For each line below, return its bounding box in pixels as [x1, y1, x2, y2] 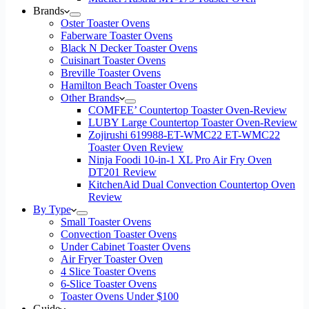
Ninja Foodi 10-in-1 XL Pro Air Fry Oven [88, 154, 272, 166]
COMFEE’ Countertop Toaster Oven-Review [88, 104, 287, 116]
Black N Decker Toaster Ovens [61, 42, 197, 54]
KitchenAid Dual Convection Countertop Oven [88, 179, 295, 190]
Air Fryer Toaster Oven [61, 253, 163, 265]
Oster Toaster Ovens [61, 17, 150, 29]
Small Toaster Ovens [61, 216, 151, 228]
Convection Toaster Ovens [61, 228, 177, 240]
